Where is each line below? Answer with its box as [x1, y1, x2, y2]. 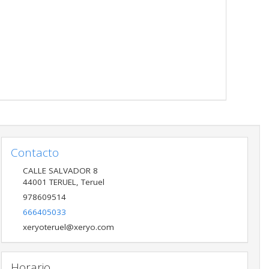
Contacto [10, 145, 59, 161]
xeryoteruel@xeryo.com [22, 221, 114, 232]
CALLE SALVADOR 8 [22, 165, 98, 176]
